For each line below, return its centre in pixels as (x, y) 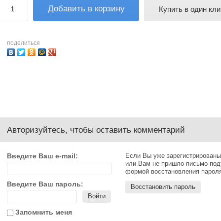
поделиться (23, 43)
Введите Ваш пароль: (45, 184)
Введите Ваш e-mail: (42, 156)
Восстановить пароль (163, 187)
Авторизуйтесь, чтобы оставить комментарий (96, 130)
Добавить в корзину (86, 9)
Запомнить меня (43, 212)
